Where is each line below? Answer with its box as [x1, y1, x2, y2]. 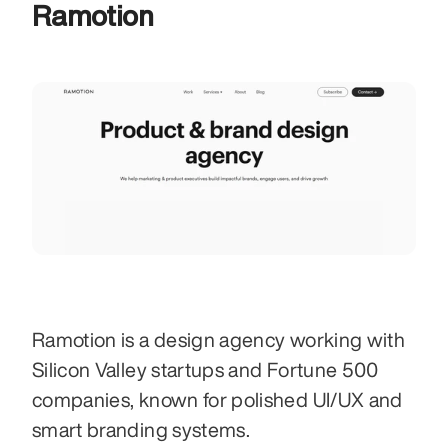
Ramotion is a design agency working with [32, 329, 406, 351]
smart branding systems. [32, 419, 255, 441]
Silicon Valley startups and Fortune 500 [32, 359, 379, 381]
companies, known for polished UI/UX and [32, 389, 403, 411]
